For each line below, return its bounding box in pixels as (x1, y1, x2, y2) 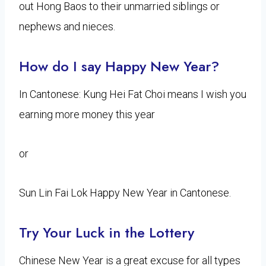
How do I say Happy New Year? (19, 55, 219, 77)
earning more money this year (19, 107, 155, 121)
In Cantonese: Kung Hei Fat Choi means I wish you (19, 87, 246, 100)
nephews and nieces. (19, 20, 115, 33)
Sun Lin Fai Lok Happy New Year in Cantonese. (19, 186, 231, 199)
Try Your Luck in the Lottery (19, 221, 194, 243)
